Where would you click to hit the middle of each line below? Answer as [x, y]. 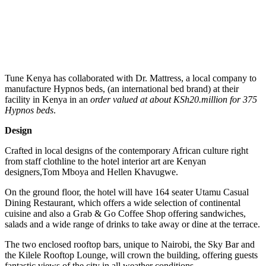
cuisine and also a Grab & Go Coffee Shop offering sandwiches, [125, 213]
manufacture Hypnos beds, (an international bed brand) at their [122, 88]
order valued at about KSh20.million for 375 [174, 99]
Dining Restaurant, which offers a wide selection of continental [123, 202]
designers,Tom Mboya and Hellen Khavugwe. [91, 172]
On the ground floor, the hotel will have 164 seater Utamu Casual [127, 192]
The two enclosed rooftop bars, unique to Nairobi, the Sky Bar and [130, 244]
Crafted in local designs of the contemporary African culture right [126, 150]
